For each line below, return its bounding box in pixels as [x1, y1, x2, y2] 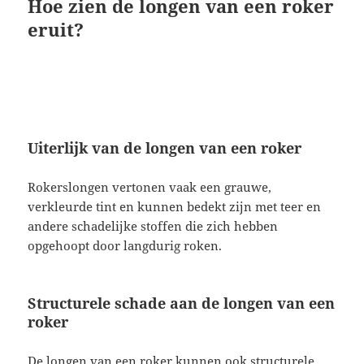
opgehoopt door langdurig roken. [28, 236, 223, 253]
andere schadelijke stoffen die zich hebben [28, 217, 279, 234]
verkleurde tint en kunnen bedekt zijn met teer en [28, 197, 322, 214]
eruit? [28, 16, 84, 41]
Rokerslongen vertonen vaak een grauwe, [28, 178, 272, 195]
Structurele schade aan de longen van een [28, 292, 336, 313]
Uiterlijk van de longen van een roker [28, 137, 302, 158]
